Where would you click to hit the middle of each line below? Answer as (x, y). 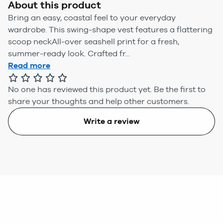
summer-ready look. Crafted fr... (69, 53)
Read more (29, 65)
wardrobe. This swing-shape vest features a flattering (110, 29)
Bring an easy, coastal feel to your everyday (92, 17)
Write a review (111, 121)
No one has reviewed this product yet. (80, 89)
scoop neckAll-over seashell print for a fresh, (94, 41)
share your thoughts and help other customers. (99, 101)
